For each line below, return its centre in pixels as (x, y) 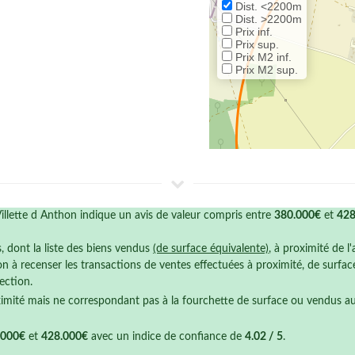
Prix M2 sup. (265, 70)
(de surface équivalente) (211, 249)
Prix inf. (252, 32)
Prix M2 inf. (262, 57)
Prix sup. (256, 44)
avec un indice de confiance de (166, 337)
